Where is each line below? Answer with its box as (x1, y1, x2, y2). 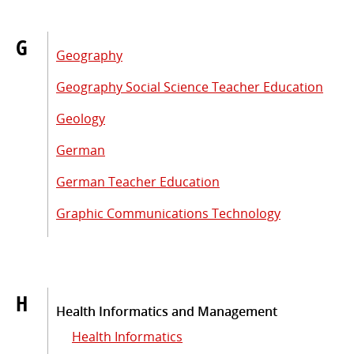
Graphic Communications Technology (56, 204, 281, 222)
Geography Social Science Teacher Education (56, 77, 323, 96)
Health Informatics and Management (56, 302, 277, 320)
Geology (56, 109, 105, 127)
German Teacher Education (56, 172, 220, 190)
